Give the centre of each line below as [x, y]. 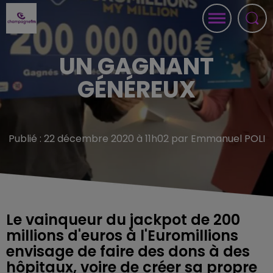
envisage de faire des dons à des [128, 251]
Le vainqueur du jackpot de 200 [123, 220]
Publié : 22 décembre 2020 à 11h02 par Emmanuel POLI [136, 139]
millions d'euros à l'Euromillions [122, 236]
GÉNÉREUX [136, 89]
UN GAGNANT [136, 66]
